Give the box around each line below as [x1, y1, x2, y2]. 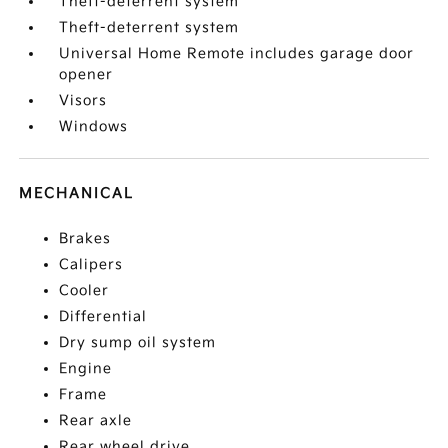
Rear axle [59, 412, 133, 430]
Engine [59, 360, 113, 378]
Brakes [59, 230, 112, 248]
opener [59, 66, 114, 84]
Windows [59, 118, 129, 136]
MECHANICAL [19, 185, 135, 203]
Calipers [59, 256, 124, 274]
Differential [59, 308, 148, 326]
